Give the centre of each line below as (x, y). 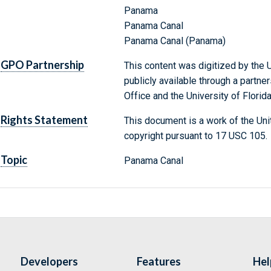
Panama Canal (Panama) (175, 41)
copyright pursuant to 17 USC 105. (195, 136)
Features (159, 262)
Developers (49, 262)
